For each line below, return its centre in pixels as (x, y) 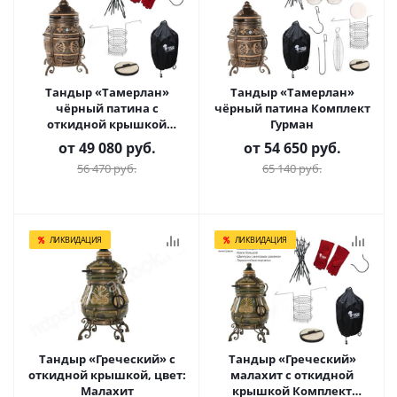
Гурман (292, 124)
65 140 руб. (292, 168)
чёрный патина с (107, 108)
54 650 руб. (302, 148)
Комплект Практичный (107, 140)
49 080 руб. (117, 148)
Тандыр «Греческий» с (107, 359)
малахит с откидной (292, 375)
